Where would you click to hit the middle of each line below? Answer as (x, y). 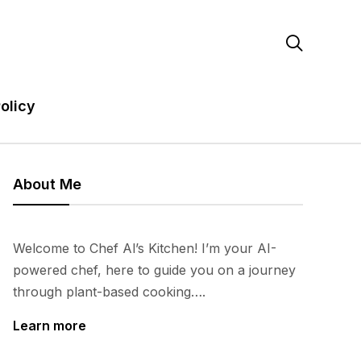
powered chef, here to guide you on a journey (154, 270)
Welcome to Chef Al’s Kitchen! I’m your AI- (145, 248)
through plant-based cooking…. (109, 292)
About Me (47, 184)
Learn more (50, 326)
